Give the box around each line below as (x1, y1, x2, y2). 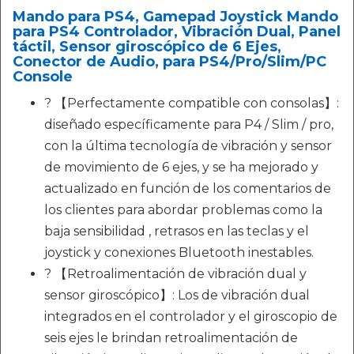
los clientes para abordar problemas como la (44, 201, 322, 217)
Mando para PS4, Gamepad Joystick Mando (13, 7, 338, 25)
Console (13, 67, 73, 85)
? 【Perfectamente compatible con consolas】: (44, 95, 339, 111)
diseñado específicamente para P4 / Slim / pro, (44, 116, 333, 132)
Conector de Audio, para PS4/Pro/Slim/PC (13, 52, 326, 70)
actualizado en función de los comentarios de (44, 180, 331, 196)
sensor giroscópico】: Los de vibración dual (44, 287, 310, 303)
